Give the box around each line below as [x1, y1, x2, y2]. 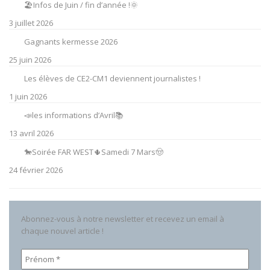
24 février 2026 [9, 165, 63, 175]
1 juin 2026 [9, 91, 47, 102]
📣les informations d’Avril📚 [24, 110, 124, 121]
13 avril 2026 [9, 128, 54, 139]
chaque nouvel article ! [21, 225, 104, 236]
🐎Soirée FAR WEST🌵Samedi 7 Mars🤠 [24, 146, 163, 157]
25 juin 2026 [9, 54, 51, 65]
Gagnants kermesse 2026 [24, 36, 118, 47]
